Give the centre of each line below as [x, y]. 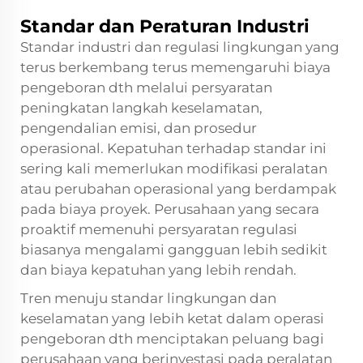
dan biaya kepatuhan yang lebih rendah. [158, 269]
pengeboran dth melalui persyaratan [146, 87]
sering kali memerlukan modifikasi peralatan [174, 168]
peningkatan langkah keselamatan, [141, 107]
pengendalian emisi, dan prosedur [139, 128]
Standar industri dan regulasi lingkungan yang [180, 47]
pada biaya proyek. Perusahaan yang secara [170, 209]
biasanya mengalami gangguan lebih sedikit [174, 249]
